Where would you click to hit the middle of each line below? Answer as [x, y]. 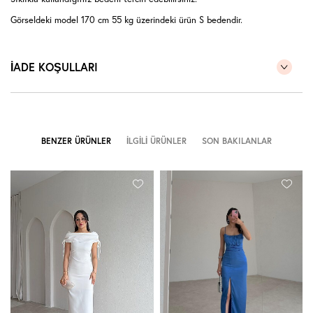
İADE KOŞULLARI [54, 67]
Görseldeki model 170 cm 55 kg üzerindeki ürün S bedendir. [126, 20]
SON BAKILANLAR [236, 141]
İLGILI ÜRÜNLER [156, 141]
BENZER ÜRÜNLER [77, 141]
